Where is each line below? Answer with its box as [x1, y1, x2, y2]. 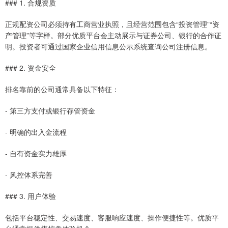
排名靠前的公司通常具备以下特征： [5, 83, 119, 94]
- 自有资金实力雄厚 [5, 148, 67, 158]
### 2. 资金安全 [5, 62, 56, 73]
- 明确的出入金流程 [5, 126, 67, 137]
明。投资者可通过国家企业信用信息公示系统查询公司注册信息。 [5, 41, 212, 51]
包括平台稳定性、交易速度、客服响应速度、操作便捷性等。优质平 [5, 212, 219, 222]
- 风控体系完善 [5, 169, 52, 180]
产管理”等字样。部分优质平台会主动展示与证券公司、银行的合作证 [5, 30, 221, 40]
